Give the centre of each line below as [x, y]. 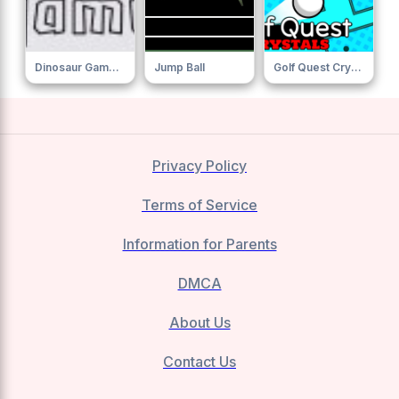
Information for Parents [199, 244]
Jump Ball [179, 68]
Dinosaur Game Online [114, 68]
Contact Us [199, 362]
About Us [199, 323]
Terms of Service [199, 205]
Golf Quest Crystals [356, 68]
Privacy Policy [199, 166]
